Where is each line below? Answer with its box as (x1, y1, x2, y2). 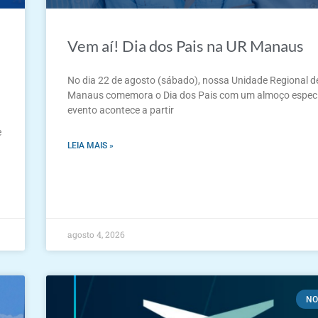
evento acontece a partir (67, 104, 175, 116)
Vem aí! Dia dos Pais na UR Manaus (67, 36, 305, 56)
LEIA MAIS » (67, 141, 114, 151)
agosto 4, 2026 (67, 229, 126, 241)
